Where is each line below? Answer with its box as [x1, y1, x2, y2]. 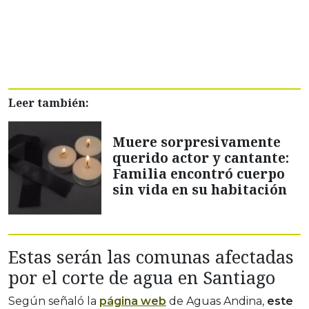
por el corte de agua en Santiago [8, 266, 275, 290]
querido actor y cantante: [112, 148, 289, 167]
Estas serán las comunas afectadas [8, 245, 294, 269]
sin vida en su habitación [112, 179, 287, 199]
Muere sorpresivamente [112, 132, 281, 151]
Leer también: [8, 95, 89, 111]
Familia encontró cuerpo [112, 163, 285, 183]
